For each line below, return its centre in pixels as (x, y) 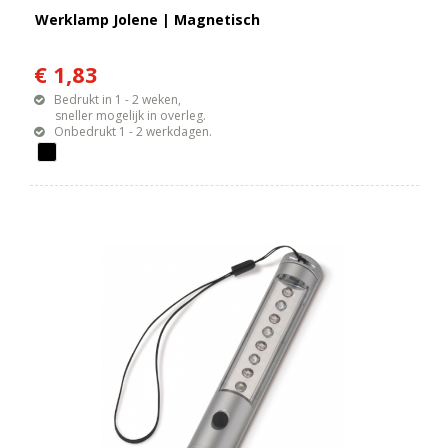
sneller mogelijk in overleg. (120, 116)
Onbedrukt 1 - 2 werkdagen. (133, 132)
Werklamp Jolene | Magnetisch (148, 20)
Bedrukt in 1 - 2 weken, (118, 100)
